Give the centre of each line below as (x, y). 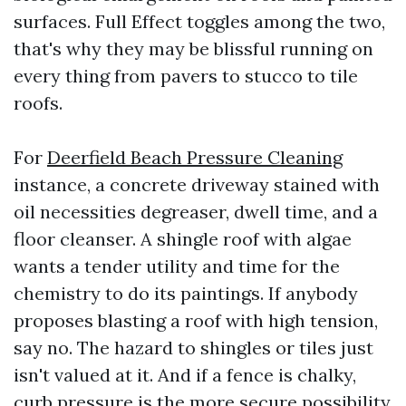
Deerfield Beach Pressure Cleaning (195, 157)
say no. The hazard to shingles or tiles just (193, 348)
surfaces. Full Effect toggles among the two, (199, 21)
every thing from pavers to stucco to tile (186, 76)
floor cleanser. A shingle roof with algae (183, 239)
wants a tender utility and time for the (177, 266)
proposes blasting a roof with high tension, (196, 320)
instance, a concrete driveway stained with (197, 184)
